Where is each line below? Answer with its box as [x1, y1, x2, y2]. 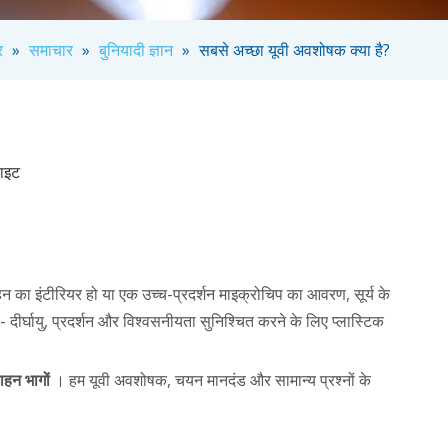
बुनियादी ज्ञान [99, 38, 173, 61]
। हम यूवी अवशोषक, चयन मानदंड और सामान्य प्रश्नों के [54, 368, 371, 391]
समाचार [29, 38, 73, 61]
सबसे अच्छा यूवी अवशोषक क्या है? [199, 38, 390, 61]
